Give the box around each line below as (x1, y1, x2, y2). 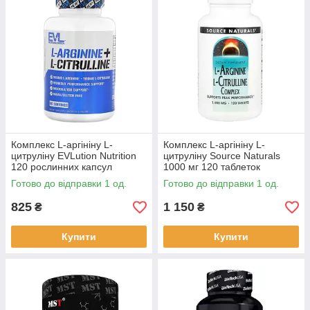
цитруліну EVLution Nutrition (11, 150, 136, 161)
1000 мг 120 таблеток (163, 161, 260, 172)
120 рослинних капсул (11, 161, 112, 172)
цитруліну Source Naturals (163, 150, 280, 161)
